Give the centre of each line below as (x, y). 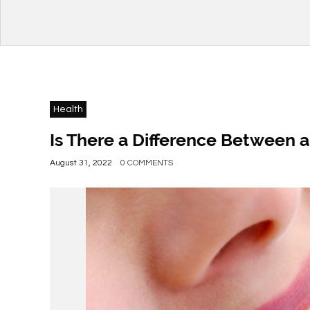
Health (68, 109)
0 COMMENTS (147, 163)
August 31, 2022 (81, 163)
